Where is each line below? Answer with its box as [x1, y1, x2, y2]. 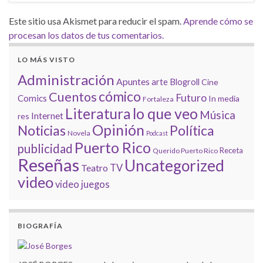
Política [170, 122, 214, 139]
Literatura [65, 105, 131, 122]
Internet [31, 110, 63, 121]
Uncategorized [124, 156, 224, 175]
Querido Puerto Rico [153, 146, 218, 155]
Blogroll [170, 77, 200, 87]
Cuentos [49, 89, 97, 104]
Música [200, 109, 235, 122]
